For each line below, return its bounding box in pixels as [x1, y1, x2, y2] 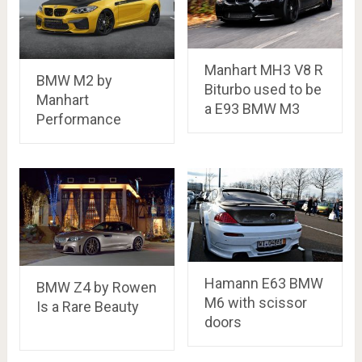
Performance [36, 111, 121, 128]
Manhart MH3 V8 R [204, 61, 323, 79]
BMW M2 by [36, 72, 112, 90]
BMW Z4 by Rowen [36, 278, 157, 296]
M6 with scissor [204, 294, 307, 312]
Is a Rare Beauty [36, 297, 139, 315]
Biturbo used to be [204, 81, 322, 99]
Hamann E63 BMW [204, 275, 323, 293]
